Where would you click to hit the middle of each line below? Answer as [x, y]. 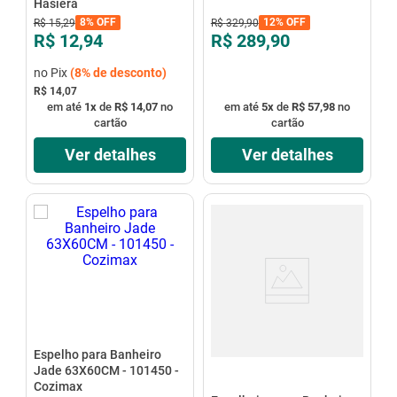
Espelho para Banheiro [97, 354]
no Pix [51, 72]
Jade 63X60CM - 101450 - [106, 370]
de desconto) [128, 72]
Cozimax [58, 386]
